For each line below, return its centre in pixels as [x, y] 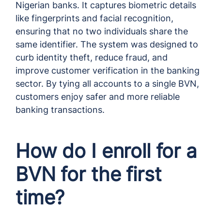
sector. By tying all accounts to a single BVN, [107, 83]
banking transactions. [60, 109]
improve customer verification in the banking [108, 70]
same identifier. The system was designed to [107, 44]
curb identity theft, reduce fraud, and [92, 57]
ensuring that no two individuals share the [102, 31]
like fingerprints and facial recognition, [94, 18]
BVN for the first [89, 174]
